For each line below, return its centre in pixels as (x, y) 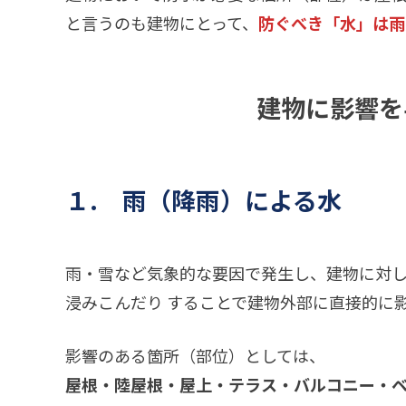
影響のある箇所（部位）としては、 (195, 356)
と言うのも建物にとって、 (162, 22)
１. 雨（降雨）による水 (203, 199)
